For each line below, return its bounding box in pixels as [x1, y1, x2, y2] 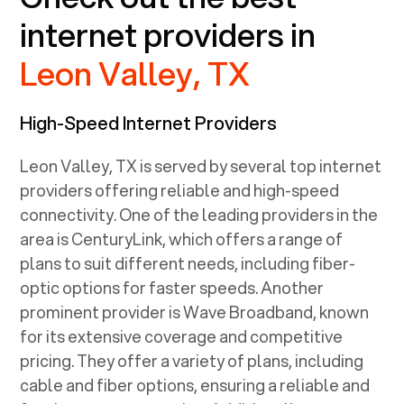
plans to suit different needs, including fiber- [20, 251, 356, 275]
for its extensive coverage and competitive [20, 324, 344, 348]
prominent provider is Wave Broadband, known [20, 299, 370, 324]
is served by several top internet [137, 153, 382, 178]
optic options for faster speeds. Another [20, 275, 325, 299]
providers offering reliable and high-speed [20, 178, 340, 202]
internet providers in [20, 10, 317, 58]
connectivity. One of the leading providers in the [20, 202, 379, 226]
